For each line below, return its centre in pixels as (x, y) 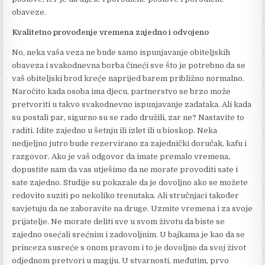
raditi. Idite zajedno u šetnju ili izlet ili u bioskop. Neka (115, 130)
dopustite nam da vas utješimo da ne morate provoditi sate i (125, 169)
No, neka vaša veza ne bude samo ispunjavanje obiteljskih (121, 52)
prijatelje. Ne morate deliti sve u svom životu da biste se (119, 221)
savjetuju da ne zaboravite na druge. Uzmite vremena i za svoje (132, 208)
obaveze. (29, 12)
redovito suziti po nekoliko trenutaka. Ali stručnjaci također (126, 195)
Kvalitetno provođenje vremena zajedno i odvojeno (111, 32)
